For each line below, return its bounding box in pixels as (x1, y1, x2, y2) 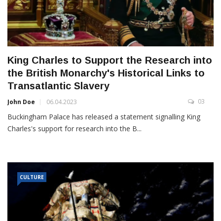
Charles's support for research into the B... (7, 124, 142, 134)
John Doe (7, 98, 35, 107)
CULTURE (20, 174, 44, 181)
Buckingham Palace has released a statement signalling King (7, 112, 200, 122)
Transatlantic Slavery (7, 80, 110, 92)
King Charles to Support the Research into (7, 55, 212, 66)
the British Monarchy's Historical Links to (7, 68, 205, 79)
